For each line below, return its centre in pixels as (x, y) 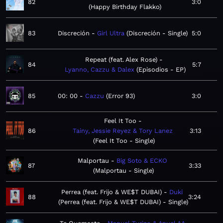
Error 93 (120, 96)
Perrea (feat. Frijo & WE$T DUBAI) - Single (123, 202)
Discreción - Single (157, 33)
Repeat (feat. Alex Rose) (121, 60)
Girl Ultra (111, 33)
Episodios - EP (161, 70)
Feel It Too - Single (124, 141)
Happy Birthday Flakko (125, 7)
